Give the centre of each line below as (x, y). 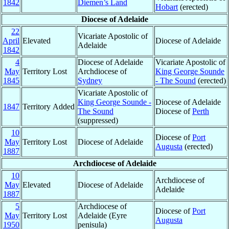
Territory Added (49, 106)
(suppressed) (98, 120)
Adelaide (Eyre (102, 215)
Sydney (90, 80)
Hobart (167, 7)
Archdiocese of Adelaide (114, 163)
